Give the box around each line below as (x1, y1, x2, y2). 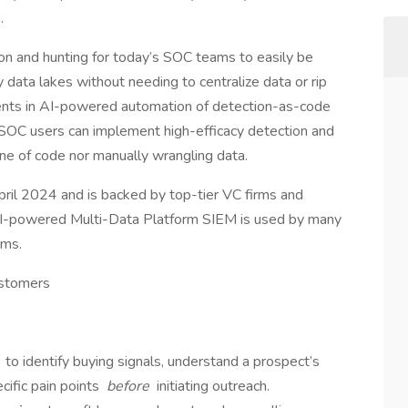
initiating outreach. (153, 376, 270, 396)
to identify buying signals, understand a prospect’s (2, 352, 320, 372)
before (103, 376, 153, 396)
